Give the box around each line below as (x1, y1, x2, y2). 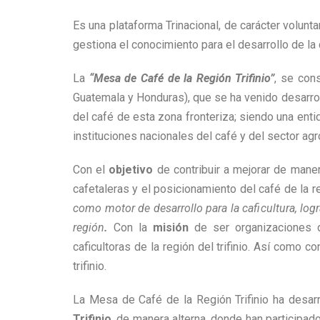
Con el (73, 163, 109, 176)
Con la (108, 221, 147, 234)
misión (147, 221, 189, 234)
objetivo (109, 163, 154, 176)
